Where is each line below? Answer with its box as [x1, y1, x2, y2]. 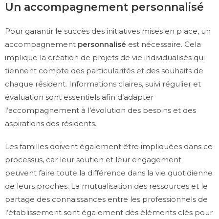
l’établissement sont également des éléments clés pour [5, 207, 213, 217]
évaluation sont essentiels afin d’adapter [5, 92, 153, 102]
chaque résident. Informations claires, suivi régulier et [5, 79, 201, 88]
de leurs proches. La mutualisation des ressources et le [5, 181, 208, 191]
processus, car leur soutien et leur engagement [5, 154, 181, 164]
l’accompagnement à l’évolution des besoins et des [5, 105, 196, 115]
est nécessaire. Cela [126, 39, 201, 49]
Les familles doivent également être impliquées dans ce [5, 141, 213, 151]
